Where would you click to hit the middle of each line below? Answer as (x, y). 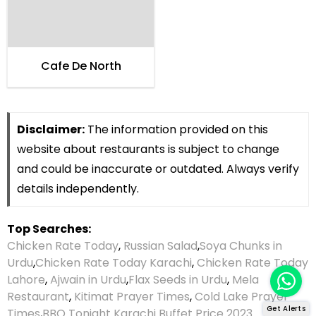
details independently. (78, 189)
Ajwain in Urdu (88, 280)
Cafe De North (81, 66)
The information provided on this (176, 130)
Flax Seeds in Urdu (178, 280)
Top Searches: (49, 229)
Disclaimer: (51, 130)
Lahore (26, 280)
